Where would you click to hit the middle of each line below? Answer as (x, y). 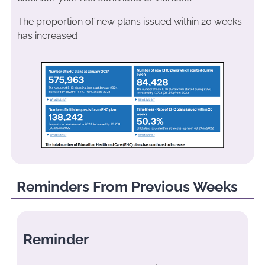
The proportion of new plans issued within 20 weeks (129, 21)
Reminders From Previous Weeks (127, 186)
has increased (48, 35)
